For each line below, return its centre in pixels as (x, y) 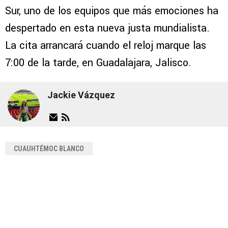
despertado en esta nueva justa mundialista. (107, 28)
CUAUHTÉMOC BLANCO (49, 149)
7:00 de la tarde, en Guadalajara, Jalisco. (98, 63)
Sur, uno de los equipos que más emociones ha (112, 11)
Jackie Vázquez (81, 95)
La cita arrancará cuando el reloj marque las (106, 46)
